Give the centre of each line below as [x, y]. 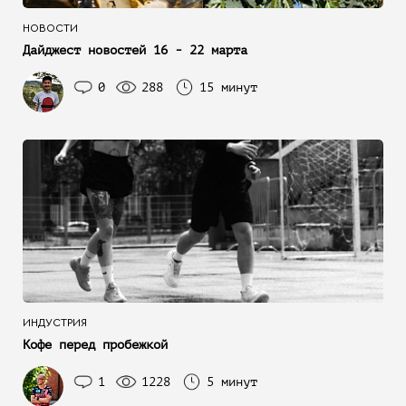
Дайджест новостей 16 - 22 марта [135, 50]
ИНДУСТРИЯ [55, 323]
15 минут [228, 87]
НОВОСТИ [50, 28]
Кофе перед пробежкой [95, 345]
